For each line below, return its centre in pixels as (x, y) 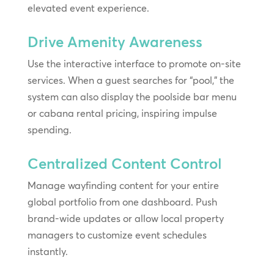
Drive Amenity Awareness (115, 42)
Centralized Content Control (124, 163)
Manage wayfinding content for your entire (123, 185)
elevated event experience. (88, 8)
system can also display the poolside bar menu (132, 96)
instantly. (47, 251)
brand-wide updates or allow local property (125, 218)
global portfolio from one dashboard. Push (122, 202)
